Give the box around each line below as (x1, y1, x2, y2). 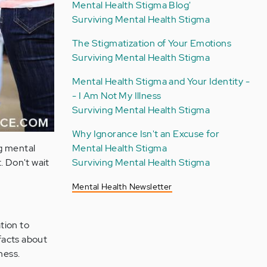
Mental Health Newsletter (72, 181, 172, 192)
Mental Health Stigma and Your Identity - (72, 75, 250, 88)
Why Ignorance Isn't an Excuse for (72, 128, 220, 140)
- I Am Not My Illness (72, 89, 162, 102)
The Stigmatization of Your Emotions (72, 37, 231, 49)
